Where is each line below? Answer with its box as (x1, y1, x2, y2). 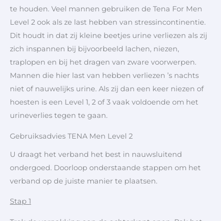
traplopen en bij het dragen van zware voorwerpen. (10, 57, 196, 67)
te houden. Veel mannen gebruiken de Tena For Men (10, 4, 202, 13)
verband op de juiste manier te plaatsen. (10, 176, 157, 185)
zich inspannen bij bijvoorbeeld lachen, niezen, (10, 44, 179, 53)
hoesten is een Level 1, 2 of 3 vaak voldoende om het (10, 97, 198, 107)
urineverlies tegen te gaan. (10, 110, 108, 120)
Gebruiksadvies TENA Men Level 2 (10, 131, 133, 141)
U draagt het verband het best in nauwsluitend (10, 149, 182, 159)
